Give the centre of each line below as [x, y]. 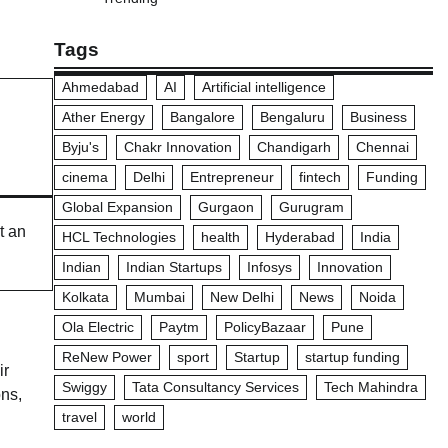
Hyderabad [299, 237]
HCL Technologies [118, 237]
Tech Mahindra [370, 387]
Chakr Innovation [177, 147]
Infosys [269, 267]
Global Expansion [117, 207]
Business [378, 117]
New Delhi [241, 297]
